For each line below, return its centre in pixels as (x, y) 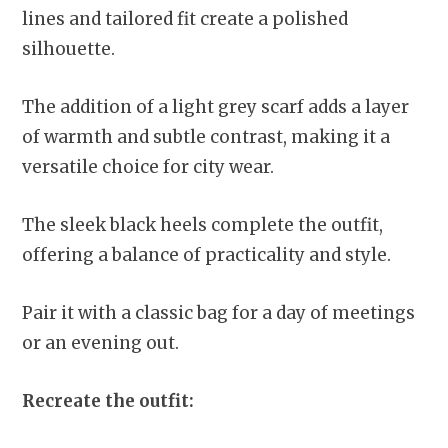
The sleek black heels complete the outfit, (202, 225)
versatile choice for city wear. (148, 167)
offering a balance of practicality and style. (206, 255)
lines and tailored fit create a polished (185, 19)
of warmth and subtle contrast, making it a (206, 137)
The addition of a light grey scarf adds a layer (215, 107)
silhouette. (68, 49)
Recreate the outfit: (108, 401)
